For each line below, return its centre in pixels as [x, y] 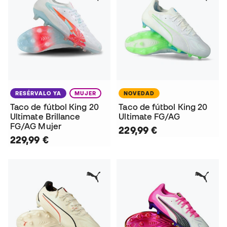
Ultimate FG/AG [149, 116]
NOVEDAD [139, 93]
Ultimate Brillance [45, 116]
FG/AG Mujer [36, 126]
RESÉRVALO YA [38, 93]
